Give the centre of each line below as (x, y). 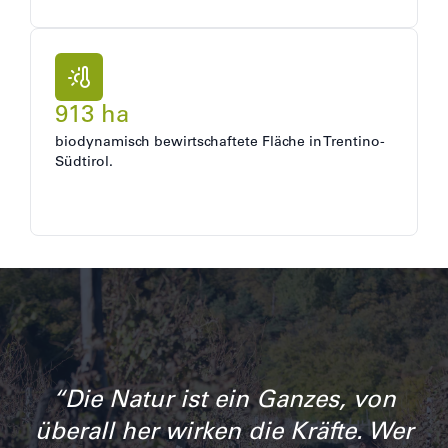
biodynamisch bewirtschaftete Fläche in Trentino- (220, 143)
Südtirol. (84, 163)
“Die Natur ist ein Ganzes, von (224, 402)
